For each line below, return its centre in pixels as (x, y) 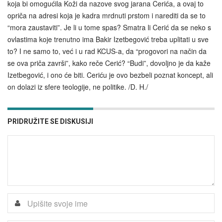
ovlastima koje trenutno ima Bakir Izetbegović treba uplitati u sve (108, 39)
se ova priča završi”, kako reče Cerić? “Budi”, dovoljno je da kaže (109, 63)
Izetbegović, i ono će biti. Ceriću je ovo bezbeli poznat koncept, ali (110, 75)
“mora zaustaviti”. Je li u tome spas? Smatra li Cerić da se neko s (109, 28)
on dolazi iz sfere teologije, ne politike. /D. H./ (78, 87)
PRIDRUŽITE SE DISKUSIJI (50, 122)
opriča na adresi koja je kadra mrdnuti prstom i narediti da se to (107, 16)
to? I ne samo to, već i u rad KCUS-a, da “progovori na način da (107, 51)
